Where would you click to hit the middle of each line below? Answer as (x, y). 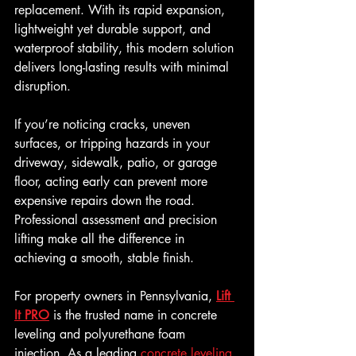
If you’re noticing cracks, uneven (104, 125)
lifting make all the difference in (101, 239)
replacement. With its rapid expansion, (122, 10)
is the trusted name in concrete (135, 315)
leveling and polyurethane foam (102, 335)
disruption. (43, 87)
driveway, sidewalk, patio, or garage (118, 163)
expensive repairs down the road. (106, 201)
